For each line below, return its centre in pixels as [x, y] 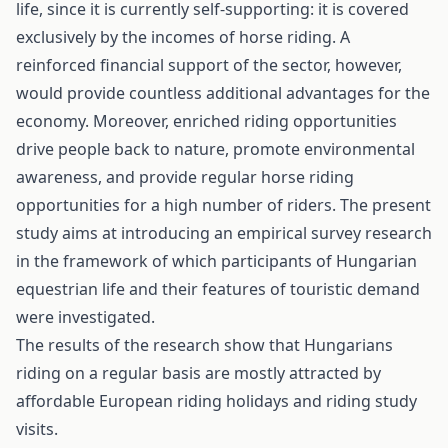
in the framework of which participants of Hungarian [216, 261]
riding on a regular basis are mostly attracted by [198, 373]
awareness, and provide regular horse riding [185, 177]
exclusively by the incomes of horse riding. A [183, 37]
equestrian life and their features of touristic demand [218, 289]
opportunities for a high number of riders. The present [223, 205]
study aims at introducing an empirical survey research [224, 233]
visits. [37, 429]
